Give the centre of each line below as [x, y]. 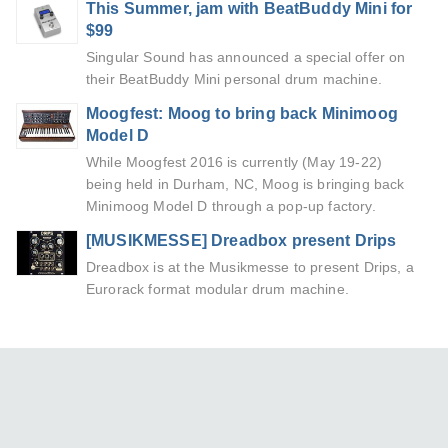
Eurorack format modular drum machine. [217, 290]
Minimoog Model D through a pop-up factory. [231, 207]
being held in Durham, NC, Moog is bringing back [245, 185]
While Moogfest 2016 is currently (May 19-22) [234, 163]
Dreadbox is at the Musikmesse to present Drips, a [250, 268]
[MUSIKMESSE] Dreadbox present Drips [241, 241]
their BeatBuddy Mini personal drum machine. [234, 80]
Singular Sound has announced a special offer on [246, 58]
